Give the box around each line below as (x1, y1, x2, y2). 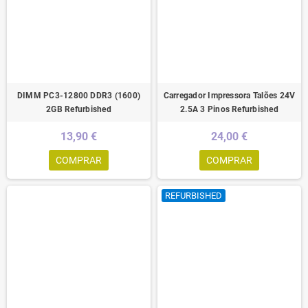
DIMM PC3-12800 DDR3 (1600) (16, 90, 141, 100)
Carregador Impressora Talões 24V (163, 90, 296, 100)
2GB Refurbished (46, 104, 111, 114)
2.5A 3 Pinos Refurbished (180, 104, 278, 114)
